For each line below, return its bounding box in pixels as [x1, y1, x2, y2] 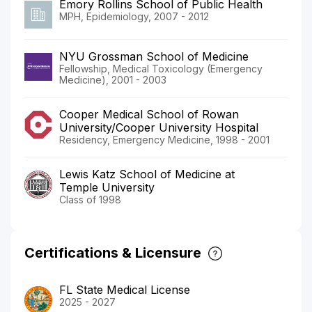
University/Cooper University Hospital [59, 120, 258, 134]
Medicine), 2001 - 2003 [59, 73, 166, 86]
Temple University [59, 180, 155, 194]
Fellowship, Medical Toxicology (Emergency [59, 62, 263, 75]
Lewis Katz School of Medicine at [59, 166, 235, 181]
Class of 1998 [59, 193, 121, 205]
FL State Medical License [59, 282, 190, 297]
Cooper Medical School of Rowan [59, 107, 239, 121]
